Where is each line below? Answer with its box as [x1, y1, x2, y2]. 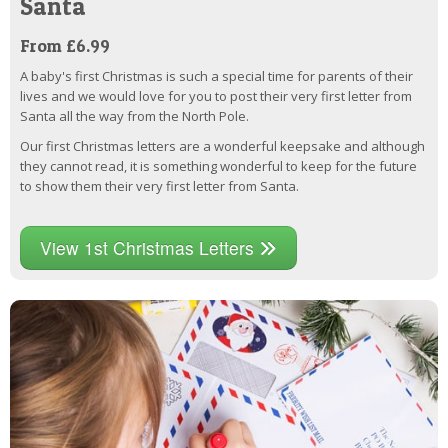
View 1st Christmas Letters [40, 235, 259, 261]
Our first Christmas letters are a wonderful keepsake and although [20, 137, 425, 156]
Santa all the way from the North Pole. [20, 107, 249, 126]
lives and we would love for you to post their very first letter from [20, 87, 412, 106]
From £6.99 [20, 35, 114, 57]
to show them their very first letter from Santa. [20, 177, 299, 196]
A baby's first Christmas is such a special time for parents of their [20, 67, 413, 86]
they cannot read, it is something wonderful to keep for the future [20, 157, 417, 176]
